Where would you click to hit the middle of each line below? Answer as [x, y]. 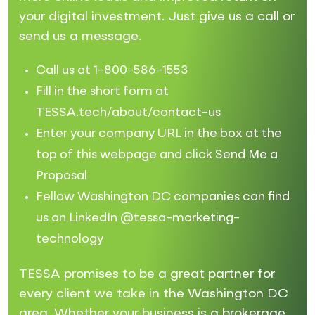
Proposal [62, 176]
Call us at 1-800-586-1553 [112, 70]
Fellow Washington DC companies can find [163, 197]
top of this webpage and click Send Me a [157, 155]
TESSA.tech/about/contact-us [128, 112]
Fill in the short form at [102, 91]
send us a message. [80, 36]
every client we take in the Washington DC [154, 294]
